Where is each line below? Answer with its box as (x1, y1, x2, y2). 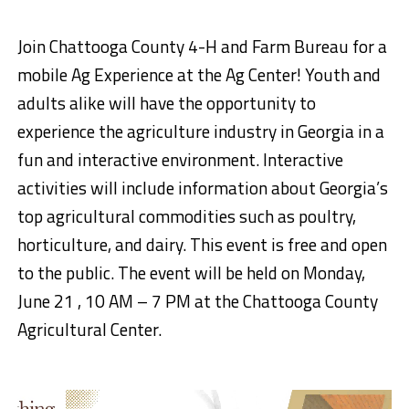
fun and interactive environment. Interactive (16, 146, 343, 173)
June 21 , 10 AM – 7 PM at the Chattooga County (16, 288, 378, 315)
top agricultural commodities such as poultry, (16, 203, 356, 230)
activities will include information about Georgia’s (16, 174, 388, 202)
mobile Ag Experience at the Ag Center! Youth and (16, 61, 381, 89)
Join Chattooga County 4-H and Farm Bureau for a (16, 33, 387, 60)
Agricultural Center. (16, 316, 162, 343)
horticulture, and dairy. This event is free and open (16, 231, 387, 258)
